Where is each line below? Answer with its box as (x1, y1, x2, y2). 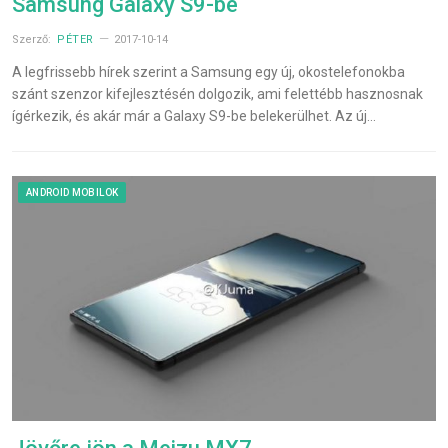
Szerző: (12, 33, 54, 47)
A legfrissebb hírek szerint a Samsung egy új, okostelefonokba (12, 64, 405, 81)
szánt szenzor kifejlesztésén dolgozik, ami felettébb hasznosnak (12, 86, 423, 103)
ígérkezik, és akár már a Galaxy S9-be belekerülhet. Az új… (12, 108, 376, 125)
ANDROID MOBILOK (26, 187, 119, 199)
